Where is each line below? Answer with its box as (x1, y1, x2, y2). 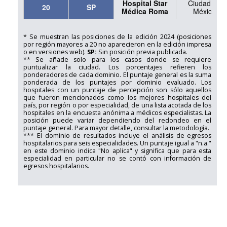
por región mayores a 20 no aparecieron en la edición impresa (23, 40, 212, 49)
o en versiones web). (23, 48, 87, 57)
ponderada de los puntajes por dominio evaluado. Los (23, 78, 212, 87)
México (193, 6, 216, 17)
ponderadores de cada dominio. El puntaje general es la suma (23, 70, 212, 80)
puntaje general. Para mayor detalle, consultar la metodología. (23, 124, 209, 133)
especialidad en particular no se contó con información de (23, 154, 212, 163)
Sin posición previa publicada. (96, 48, 187, 57)
